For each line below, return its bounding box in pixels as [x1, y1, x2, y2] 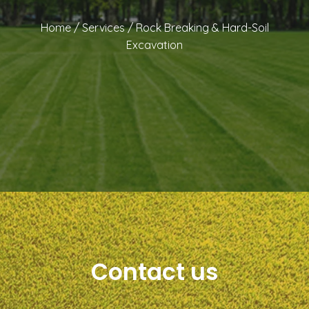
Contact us [90, 255, 219, 288]
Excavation [126, 37, 183, 52]
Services [81, 20, 125, 34]
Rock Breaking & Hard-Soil [135, 20, 269, 34]
